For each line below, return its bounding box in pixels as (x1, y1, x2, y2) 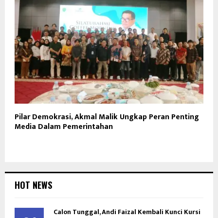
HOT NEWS (15, 179, 52, 192)
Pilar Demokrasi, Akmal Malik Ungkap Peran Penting (15, 110, 199, 124)
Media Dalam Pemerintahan (15, 120, 113, 134)
